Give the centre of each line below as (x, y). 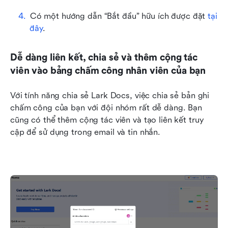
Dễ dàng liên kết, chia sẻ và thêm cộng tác (104, 57)
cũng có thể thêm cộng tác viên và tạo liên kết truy (107, 120)
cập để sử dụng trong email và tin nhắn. (85, 132)
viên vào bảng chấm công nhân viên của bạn (108, 70)
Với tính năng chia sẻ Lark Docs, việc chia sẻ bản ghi (110, 95)
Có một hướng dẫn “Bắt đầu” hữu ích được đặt (119, 16)
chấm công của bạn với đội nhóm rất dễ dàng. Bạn (106, 107)
